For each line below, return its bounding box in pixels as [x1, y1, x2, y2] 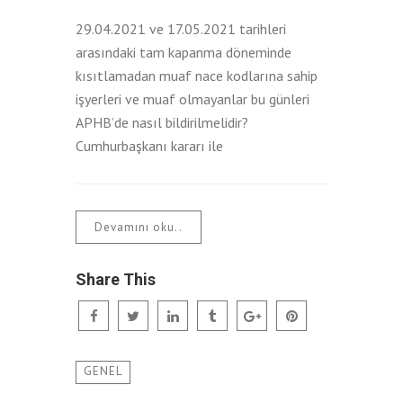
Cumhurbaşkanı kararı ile [76, 136, 223, 155]
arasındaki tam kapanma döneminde [76, 42, 291, 61]
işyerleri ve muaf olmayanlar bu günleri [76, 89, 309, 108]
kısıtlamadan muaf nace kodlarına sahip [76, 66, 318, 85]
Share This [76, 269, 156, 289]
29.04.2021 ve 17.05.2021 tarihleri [76, 19, 286, 38]
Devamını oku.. [94, 219, 183, 235]
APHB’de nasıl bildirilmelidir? [76, 112, 248, 131]
